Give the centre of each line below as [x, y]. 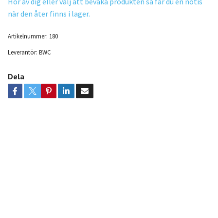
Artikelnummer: [27, 36]
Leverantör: [22, 52]
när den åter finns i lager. [49, 14]
